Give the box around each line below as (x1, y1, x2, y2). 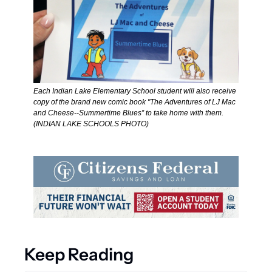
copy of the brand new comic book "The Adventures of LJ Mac (33, 98, 236, 107)
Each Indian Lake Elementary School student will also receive (33, 87, 236, 96)
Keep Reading (24, 243, 134, 265)
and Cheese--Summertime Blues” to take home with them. (33, 109, 223, 118)
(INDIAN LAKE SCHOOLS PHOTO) (33, 120, 152, 129)
